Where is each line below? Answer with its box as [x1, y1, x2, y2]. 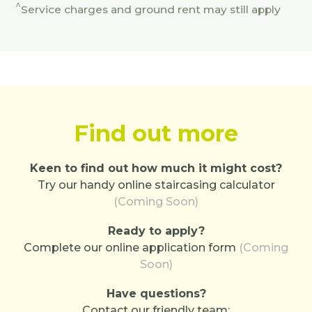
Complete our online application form [24, 241, 239, 254]
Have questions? [106, 287, 206, 300]
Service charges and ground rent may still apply [21, 3, 281, 16]
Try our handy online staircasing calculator [37, 178, 275, 192]
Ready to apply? [107, 224, 205, 237]
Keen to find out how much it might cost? [30, 162, 282, 175]
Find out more [74, 120, 238, 147]
